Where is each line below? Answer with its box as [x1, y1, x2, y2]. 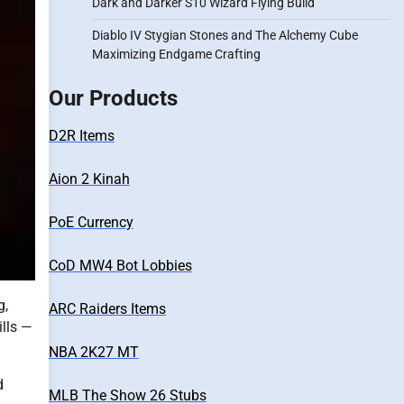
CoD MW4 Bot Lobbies [48, 257, 192, 274]
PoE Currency [48, 214, 133, 231]
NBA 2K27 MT [48, 344, 139, 361]
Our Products [48, 86, 178, 111]
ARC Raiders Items [48, 300, 166, 317]
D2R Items [48, 127, 115, 144]
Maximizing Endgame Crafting [91, 47, 261, 61]
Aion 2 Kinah [48, 170, 130, 188]
